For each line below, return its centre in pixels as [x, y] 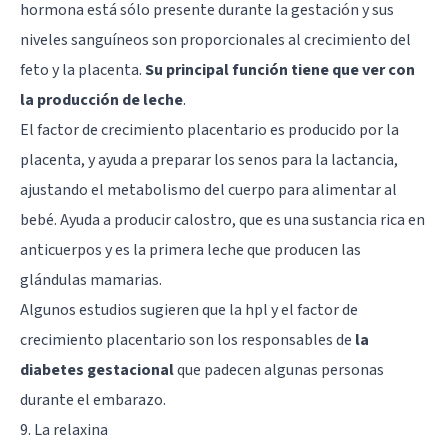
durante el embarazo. [93, 399]
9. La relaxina [64, 429]
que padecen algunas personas [279, 369]
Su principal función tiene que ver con [280, 69]
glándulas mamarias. [91, 279]
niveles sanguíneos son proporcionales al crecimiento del [215, 39]
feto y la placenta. [82, 69]
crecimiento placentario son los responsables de [187, 339]
